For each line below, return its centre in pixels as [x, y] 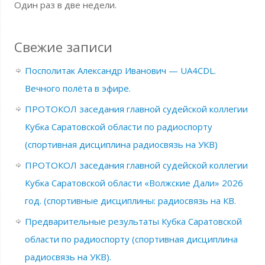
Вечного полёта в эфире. [77, 88]
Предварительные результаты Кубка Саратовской [133, 221]
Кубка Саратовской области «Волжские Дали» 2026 [134, 183]
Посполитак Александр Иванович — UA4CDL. [120, 70]
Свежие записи [63, 47]
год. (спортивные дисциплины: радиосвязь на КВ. [130, 201]
